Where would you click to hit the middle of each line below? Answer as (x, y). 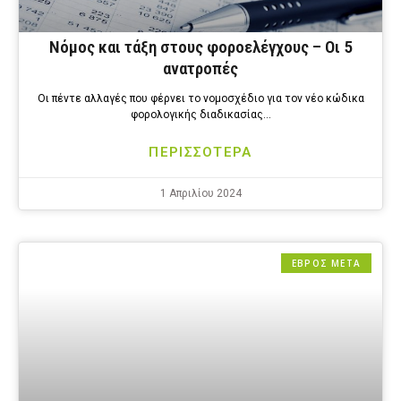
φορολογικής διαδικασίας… (200, 115)
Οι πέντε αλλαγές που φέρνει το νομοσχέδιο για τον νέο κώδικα (200, 99)
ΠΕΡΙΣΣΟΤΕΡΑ (200, 153)
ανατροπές (200, 69)
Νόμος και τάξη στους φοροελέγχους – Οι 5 (200, 47)
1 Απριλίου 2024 (200, 194)
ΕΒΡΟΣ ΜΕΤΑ (326, 264)
